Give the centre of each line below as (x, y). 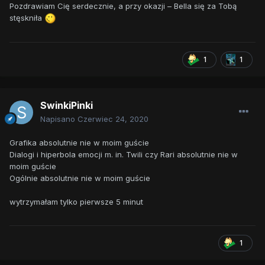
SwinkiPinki (67, 106)
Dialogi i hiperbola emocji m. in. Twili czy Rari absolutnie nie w (124, 155)
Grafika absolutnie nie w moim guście (79, 143)
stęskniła (27, 17)
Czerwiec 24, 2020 (113, 119)
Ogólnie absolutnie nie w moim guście (80, 178)
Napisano (59, 119)
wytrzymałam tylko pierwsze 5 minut (76, 202)
